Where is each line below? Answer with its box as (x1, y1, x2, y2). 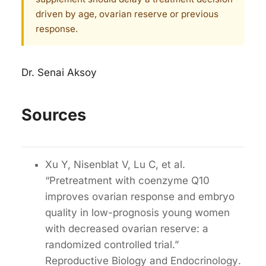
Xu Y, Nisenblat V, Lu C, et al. (45, 158, 185, 170)
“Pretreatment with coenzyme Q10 (45, 174, 210, 186)
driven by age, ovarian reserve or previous (36, 8, 218, 20)
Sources (21, 104, 86, 125)
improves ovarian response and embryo (45, 190, 235, 202)
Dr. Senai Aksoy (21, 66, 97, 79)
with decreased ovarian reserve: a (45, 222, 208, 235)
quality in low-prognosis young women (45, 206, 230, 218)
